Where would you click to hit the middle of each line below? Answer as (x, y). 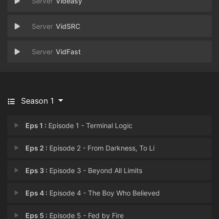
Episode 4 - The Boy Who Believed (104, 193)
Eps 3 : (37, 170)
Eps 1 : (36, 125)
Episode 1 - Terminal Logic (90, 125)
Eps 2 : (37, 148)
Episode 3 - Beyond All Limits (95, 170)
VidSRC (68, 26)
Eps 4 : (37, 193)
